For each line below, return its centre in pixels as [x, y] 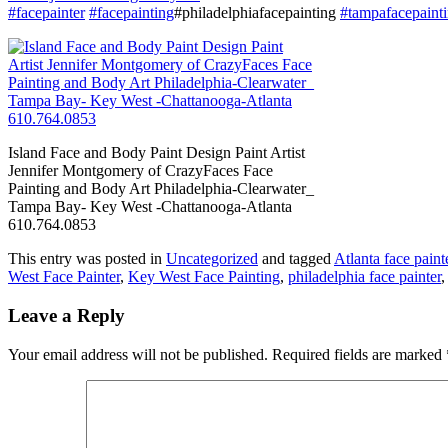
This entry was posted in [87, 259]
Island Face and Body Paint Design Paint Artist [156, 153]
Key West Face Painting [204, 277]
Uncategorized [212, 259]
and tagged [296, 259]
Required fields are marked [359, 354]
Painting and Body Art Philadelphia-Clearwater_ [161, 189]
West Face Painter [64, 277]
